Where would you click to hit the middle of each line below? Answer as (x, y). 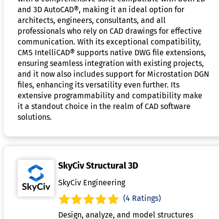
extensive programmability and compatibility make (110, 95)
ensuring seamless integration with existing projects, (111, 63)
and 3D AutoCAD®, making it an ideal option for (101, 9)
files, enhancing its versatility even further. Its (99, 85)
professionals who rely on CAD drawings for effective (110, 31)
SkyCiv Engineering (92, 182)
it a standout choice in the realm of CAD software (104, 106)
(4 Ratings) (142, 198)
